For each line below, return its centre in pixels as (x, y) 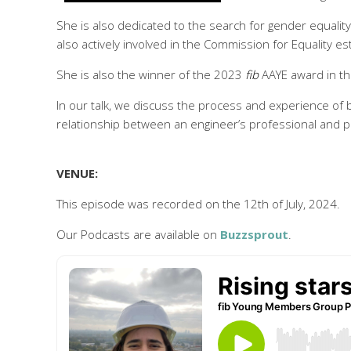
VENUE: (77, 173)
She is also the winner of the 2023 (151, 74)
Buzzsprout (254, 234)
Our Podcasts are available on (138, 234)
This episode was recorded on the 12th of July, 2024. (198, 204)
